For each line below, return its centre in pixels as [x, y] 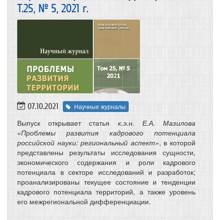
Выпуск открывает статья [68, 123]
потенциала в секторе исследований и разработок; [106, 172]
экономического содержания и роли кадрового [106, 162]
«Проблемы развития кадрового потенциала [106, 132]
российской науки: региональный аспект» [88, 142]
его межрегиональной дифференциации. [84, 201]
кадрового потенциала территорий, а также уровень [106, 191]
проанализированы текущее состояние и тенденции [106, 181]
